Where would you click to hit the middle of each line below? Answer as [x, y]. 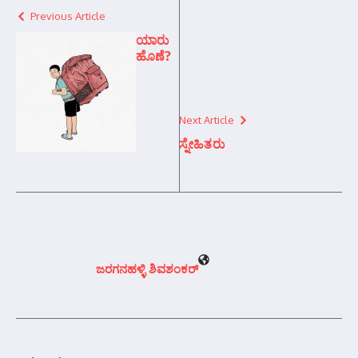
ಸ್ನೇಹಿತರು [202, 144]
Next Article [207, 120]
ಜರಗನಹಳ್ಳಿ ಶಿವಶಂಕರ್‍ [147, 269]
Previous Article [68, 16]
